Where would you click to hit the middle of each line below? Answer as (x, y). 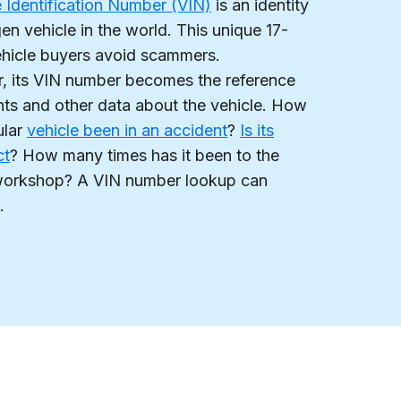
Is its (257, 131)
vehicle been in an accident (127, 131)
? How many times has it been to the (145, 156)
